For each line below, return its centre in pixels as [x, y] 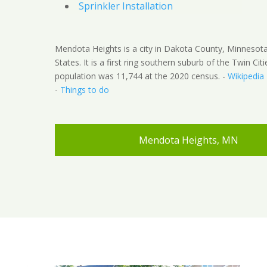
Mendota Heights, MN [189, 140]
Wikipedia [246, 76]
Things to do [84, 90]
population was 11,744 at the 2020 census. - [141, 76]
